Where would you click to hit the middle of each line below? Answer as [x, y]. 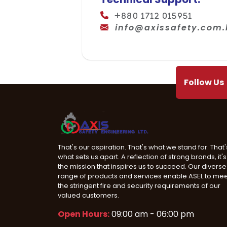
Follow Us [204, 82]
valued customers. [88, 196]
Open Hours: [84, 214]
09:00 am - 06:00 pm [153, 214]
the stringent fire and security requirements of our [139, 186]
